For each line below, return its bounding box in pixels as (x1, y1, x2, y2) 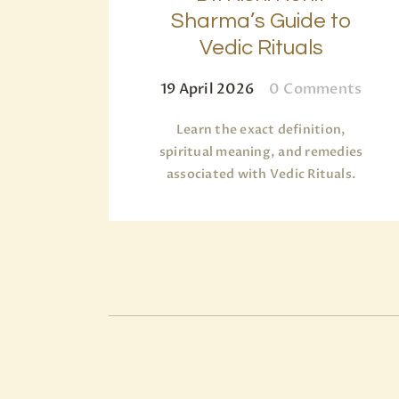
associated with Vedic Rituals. (167, 166, 356, 183)
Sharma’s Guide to (171, 10, 352, 33)
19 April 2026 (159, 79, 255, 100)
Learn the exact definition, (175, 121, 346, 139)
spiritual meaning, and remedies (159, 143, 363, 161)
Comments (283, 79, 362, 100)
